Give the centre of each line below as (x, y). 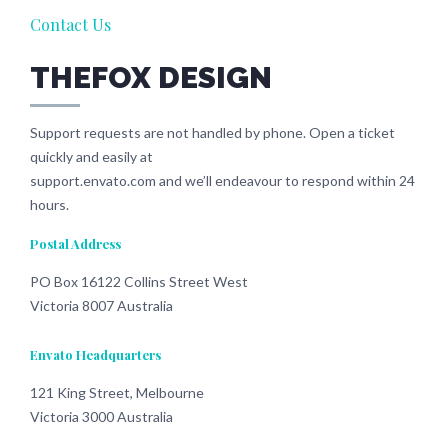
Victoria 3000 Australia (101, 417)
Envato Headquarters (95, 355)
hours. (49, 205)
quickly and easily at (91, 157)
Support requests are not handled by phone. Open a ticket (212, 133)
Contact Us (70, 25)
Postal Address (75, 244)
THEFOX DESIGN (150, 78)
